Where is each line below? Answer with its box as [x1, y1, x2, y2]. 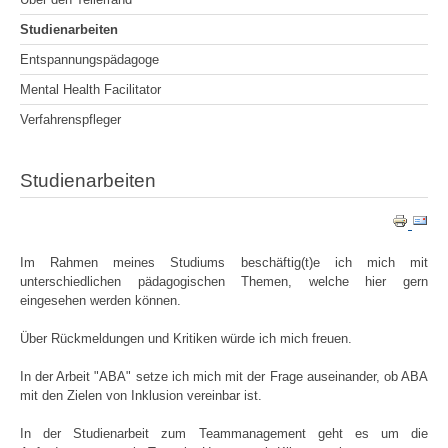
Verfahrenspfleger [20, 112, 121, 128]
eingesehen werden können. [20, 292, 181, 308]
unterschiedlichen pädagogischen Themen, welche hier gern [20, 273, 428, 289]
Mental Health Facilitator [20, 82, 161, 98]
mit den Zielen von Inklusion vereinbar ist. [20, 388, 262, 404]
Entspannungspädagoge [20, 52, 159, 68]
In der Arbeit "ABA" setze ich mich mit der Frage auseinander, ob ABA [20, 369, 428, 385]
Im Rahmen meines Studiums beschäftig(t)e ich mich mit [20, 254, 428, 270]
